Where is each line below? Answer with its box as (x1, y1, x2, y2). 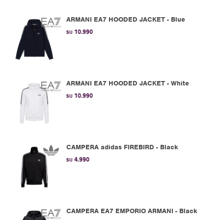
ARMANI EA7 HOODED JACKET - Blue (66, 15, 185, 24)
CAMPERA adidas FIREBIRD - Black (66, 143, 178, 151)
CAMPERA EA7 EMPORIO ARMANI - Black (66, 207, 197, 215)
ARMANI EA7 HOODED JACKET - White (66, 79, 189, 87)
